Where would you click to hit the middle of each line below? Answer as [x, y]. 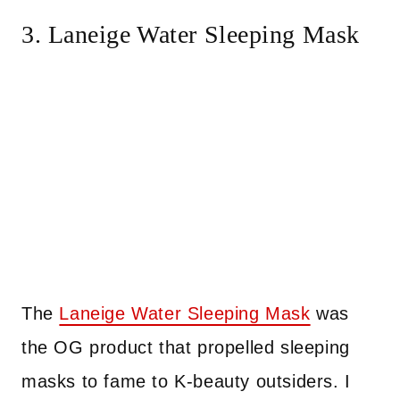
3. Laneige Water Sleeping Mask [191, 34]
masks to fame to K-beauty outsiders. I [186, 381]
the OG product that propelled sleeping [186, 347]
